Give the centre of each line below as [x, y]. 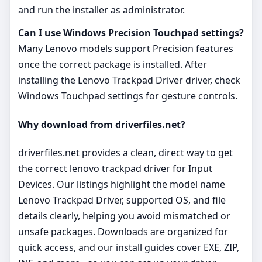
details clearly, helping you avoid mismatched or [124, 216]
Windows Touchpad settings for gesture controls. [128, 96]
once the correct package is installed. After [113, 65]
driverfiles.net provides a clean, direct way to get [125, 152]
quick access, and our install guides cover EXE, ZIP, [129, 247]
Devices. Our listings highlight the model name [122, 184]
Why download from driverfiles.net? [102, 124]
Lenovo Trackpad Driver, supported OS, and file [122, 200]
